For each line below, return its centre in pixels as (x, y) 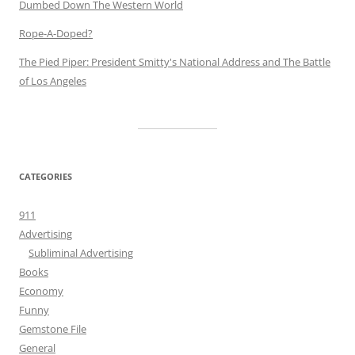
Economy (41, 291)
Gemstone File (53, 329)
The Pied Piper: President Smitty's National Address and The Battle (175, 62)
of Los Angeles (53, 81)
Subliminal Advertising (81, 253)
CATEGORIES (46, 176)
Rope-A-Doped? (56, 33)
